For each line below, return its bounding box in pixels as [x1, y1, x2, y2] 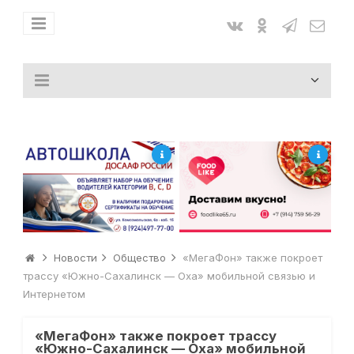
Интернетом [22, 288, 85, 301]
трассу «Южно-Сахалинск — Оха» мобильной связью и [22, 269, 315, 283]
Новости [53, 251, 97, 265]
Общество [113, 251, 167, 265]
